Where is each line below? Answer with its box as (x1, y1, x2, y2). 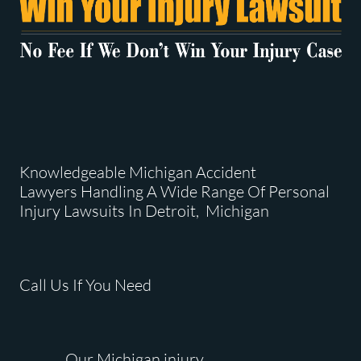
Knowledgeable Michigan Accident (19, 162, 256, 182)
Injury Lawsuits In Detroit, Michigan (19, 201, 269, 221)
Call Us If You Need (19, 275, 155, 295)
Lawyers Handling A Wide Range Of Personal (19, 181, 330, 201)
